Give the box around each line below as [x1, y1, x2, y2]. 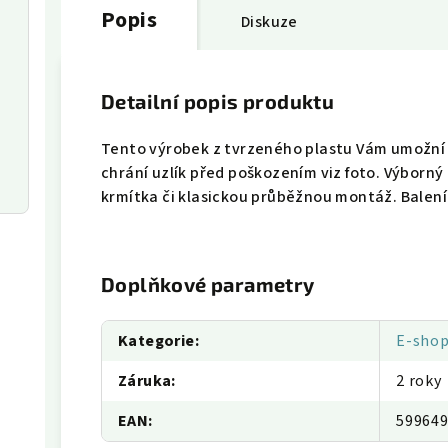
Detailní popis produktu [101, 89, 335, 114]
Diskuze [241, 11, 298, 34]
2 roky [396, 370, 442, 393]
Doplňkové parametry [101, 272, 315, 297]
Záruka [118, 370, 172, 393]
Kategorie [118, 330, 195, 353]
